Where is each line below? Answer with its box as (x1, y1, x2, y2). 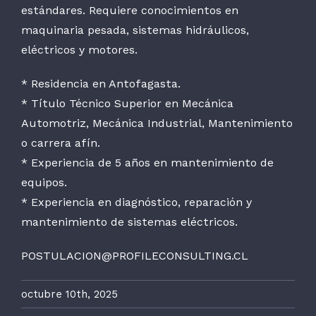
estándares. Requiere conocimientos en (21, 3, 238, 17)
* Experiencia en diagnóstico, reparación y (21, 195, 252, 209)
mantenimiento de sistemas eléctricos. (21, 214, 238, 229)
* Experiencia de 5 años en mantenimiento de (21, 155, 274, 169)
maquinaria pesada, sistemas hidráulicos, (21, 23, 249, 37)
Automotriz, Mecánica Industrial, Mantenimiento (21, 116, 293, 130)
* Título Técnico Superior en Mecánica (21, 96, 233, 110)
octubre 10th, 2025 (21, 287, 118, 300)
